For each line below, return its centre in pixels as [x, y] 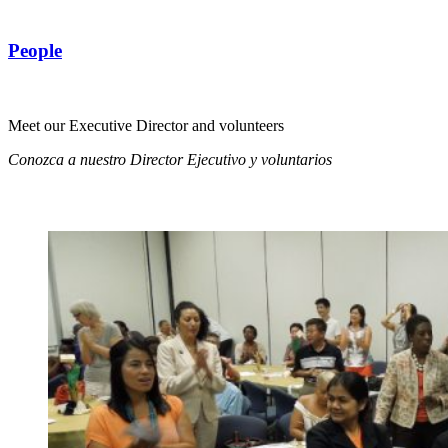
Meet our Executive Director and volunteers [146, 125]
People [35, 50]
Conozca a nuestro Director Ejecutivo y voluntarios [170, 159]
